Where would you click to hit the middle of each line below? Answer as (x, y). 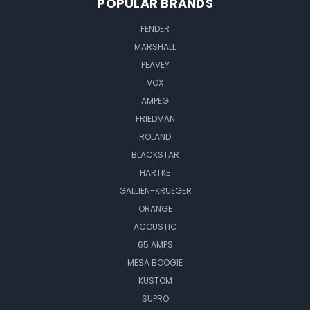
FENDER (155, 28)
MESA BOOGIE (155, 262)
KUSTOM (155, 280)
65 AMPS (155, 244)
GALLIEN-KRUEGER (155, 190)
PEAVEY (155, 64)
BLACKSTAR (155, 154)
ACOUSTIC (155, 226)
